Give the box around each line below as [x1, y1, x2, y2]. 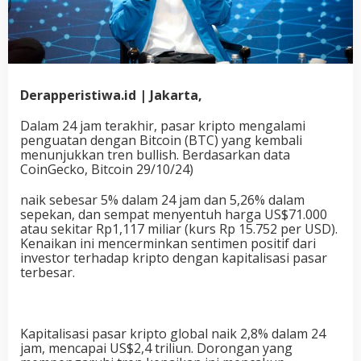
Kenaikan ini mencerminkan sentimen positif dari [20, 234, 316, 252]
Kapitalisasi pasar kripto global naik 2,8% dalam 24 [20, 324, 326, 342]
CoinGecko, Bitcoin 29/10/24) [20, 160, 193, 178]
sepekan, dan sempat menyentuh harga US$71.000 [20, 205, 327, 223]
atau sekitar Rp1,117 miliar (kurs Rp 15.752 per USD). [20, 219, 338, 238]
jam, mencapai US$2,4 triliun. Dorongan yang [20, 338, 293, 357]
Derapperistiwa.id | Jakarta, [20, 85, 202, 104]
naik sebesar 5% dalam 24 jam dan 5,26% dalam [20, 190, 305, 209]
